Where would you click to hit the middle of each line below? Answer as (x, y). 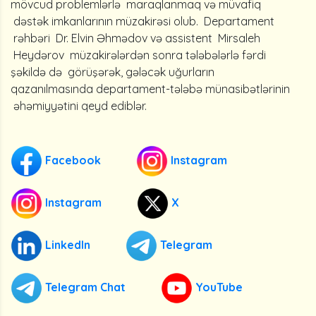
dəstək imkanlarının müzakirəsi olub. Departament (142, 21)
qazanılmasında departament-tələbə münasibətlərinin (152, 89)
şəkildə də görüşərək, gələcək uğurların (113, 72)
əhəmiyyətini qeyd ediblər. (79, 106)
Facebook (72, 160)
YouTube (218, 287)
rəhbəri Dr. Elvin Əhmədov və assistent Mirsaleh (135, 38)
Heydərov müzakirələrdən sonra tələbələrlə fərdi (138, 55)
